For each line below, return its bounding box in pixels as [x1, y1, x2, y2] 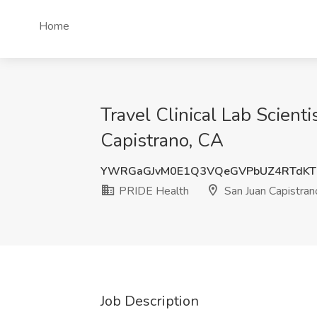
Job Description [100, 292, 199, 311]
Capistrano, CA [100, 128, 224, 153]
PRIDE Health [116, 183, 189, 199]
